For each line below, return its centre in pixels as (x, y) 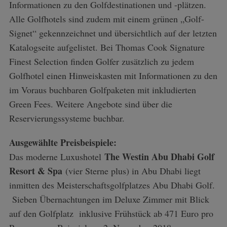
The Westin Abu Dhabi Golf (159, 157)
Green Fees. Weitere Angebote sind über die (90, 104)
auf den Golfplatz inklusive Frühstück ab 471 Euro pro (111, 213)
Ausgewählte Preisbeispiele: (63, 142)
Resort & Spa (37, 171)
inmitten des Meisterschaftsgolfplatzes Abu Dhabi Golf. (112, 185)
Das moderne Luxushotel (56, 157)
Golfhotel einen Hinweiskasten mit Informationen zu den (113, 75)
